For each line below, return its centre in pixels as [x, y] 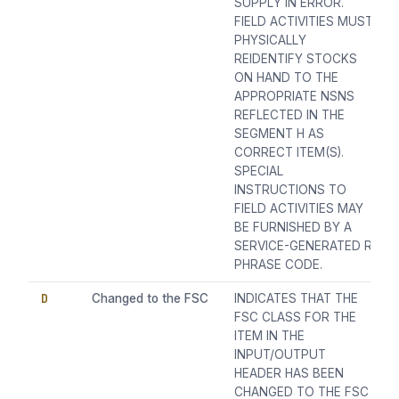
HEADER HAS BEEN [289, 374]
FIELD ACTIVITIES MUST [304, 22]
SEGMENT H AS [280, 134]
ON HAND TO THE [287, 78]
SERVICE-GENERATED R [304, 246]
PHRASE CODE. [279, 265]
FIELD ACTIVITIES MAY [299, 209]
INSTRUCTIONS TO [291, 190]
